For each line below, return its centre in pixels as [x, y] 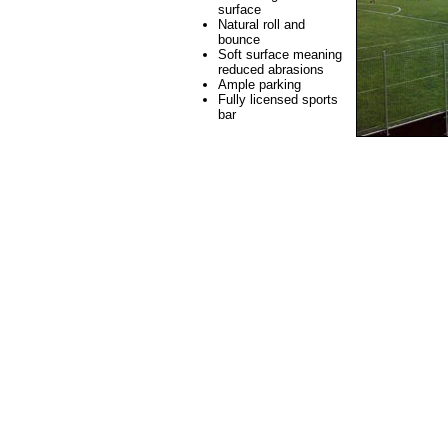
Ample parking [259, 84]
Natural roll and [261, 24]
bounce [239, 39]
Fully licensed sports [278, 99]
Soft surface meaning [280, 54]
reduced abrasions [271, 69]
